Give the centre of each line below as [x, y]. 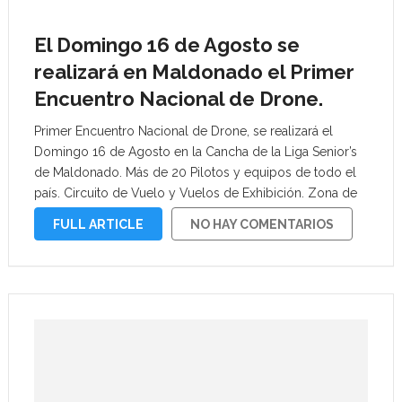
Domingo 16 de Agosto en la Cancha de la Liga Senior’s [195, 152]
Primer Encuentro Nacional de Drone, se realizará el [183, 131]
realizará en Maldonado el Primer [194, 72]
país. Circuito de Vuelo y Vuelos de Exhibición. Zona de [195, 193]
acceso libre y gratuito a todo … [124, 214]
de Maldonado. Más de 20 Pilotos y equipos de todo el [195, 172]
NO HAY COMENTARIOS [262, 224]
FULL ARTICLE [98, 224]
